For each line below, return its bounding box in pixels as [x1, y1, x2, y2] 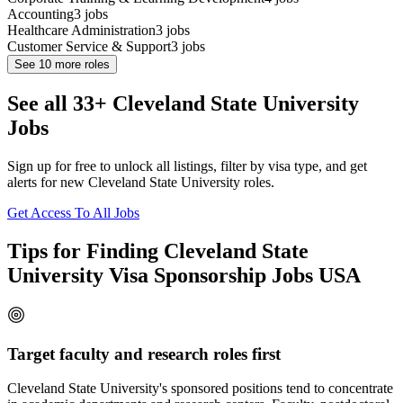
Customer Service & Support [7, 39, 171, 55]
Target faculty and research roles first [7, 344, 281, 363]
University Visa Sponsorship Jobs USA [7, 264, 361, 288]
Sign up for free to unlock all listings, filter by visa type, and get [7, 158, 367, 175]
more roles [51, 58, 110, 72]
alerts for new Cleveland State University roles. [7, 175, 274, 191]
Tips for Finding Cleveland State [7, 239, 309, 264]
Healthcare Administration [7, 22, 156, 39]
